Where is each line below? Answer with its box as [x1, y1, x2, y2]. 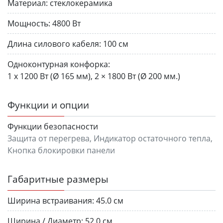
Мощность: [7, 18, 50, 29]
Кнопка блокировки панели [7, 145, 115, 156]
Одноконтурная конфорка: [7, 59, 110, 70]
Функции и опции [7, 98, 89, 112]
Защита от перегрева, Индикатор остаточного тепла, [7, 133, 213, 144]
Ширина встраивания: [7, 195, 94, 207]
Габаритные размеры [7, 172, 109, 186]
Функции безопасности [7, 121, 98, 132]
